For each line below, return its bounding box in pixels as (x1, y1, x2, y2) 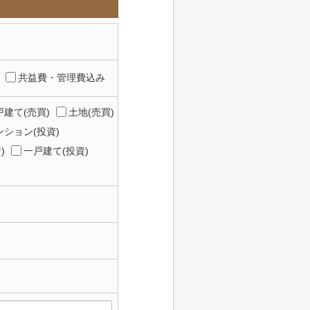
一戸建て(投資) (24, 145, 89, 156)
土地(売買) (69, 107, 114, 118)
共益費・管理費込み (18, 71, 105, 83)
